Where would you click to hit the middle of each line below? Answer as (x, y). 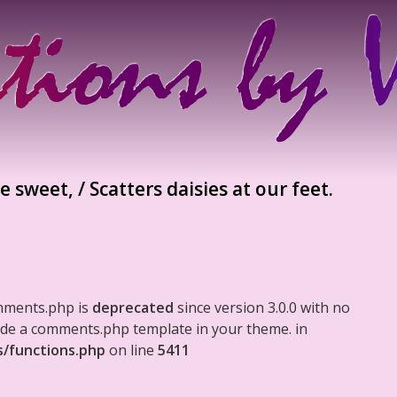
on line (132, 350)
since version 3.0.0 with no (262, 307)
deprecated (133, 307)
